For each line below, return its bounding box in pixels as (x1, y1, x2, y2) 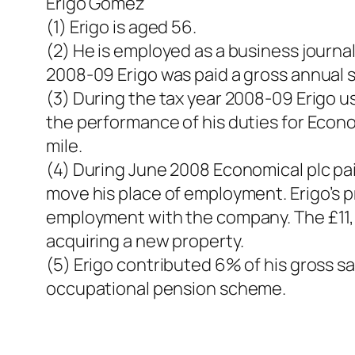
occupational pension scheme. (46, 277, 287, 301)
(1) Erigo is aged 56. (46, 15, 197, 40)
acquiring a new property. (46, 229, 244, 254)
